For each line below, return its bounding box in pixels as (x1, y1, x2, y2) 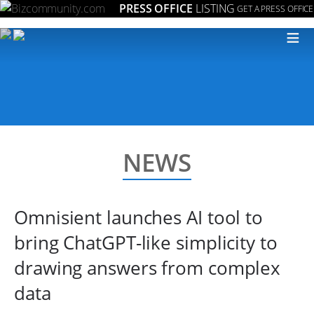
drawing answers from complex (14, 255, 281, 280)
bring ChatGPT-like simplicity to (14, 230, 278, 255)
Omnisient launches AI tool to (14, 205, 264, 230)
